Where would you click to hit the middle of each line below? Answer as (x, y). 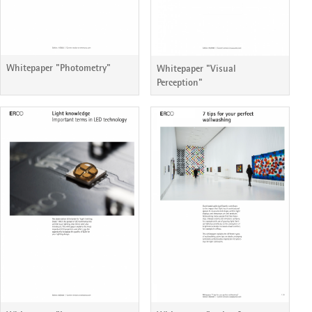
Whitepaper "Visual (196, 68)
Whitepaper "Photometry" (58, 68)
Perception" (180, 82)
